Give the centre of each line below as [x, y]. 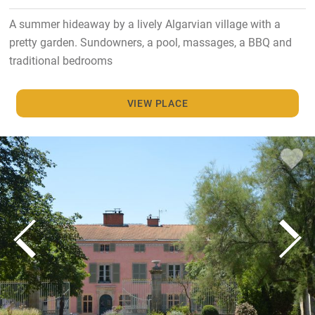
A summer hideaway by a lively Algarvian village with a [144, 23]
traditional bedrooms [60, 60]
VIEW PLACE [157, 103]
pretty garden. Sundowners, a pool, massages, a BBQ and [150, 41]
